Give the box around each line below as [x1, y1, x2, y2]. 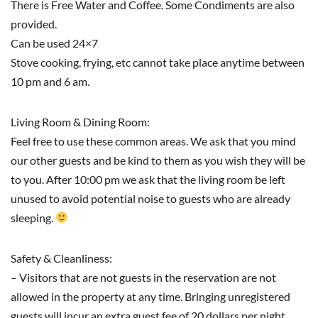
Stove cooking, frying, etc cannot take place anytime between [11, 55, 305, 69]
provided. [11, 16, 57, 31]
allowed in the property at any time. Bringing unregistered [11, 289, 290, 303]
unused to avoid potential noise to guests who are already [11, 191, 290, 205]
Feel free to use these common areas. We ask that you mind [11, 133, 296, 148]
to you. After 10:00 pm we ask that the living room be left [11, 172, 285, 186]
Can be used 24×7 [11, 35, 98, 50]
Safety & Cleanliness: [11, 251, 112, 265]
